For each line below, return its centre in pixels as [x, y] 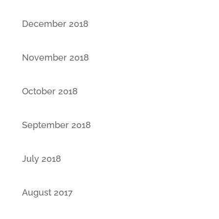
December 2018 [55, 23]
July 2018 [41, 158]
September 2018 [56, 125]
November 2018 [55, 57]
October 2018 [50, 91]
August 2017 [47, 192]
